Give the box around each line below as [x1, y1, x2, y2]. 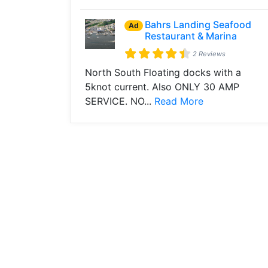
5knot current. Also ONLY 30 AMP [85, 81, 239, 93]
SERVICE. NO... [85, 95, 154, 107]
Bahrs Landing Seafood [144, 19, 251, 31]
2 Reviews [193, 49, 226, 58]
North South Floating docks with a [85, 66, 241, 78]
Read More [154, 95, 203, 107]
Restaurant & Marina [144, 30, 237, 42]
